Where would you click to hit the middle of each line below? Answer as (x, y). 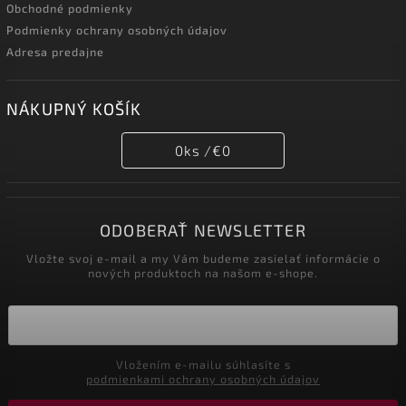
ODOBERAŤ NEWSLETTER (203, 230)
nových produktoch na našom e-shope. (203, 273)
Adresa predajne (55, 51)
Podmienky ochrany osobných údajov (117, 29)
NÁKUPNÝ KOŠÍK (74, 108)
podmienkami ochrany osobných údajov (203, 379)
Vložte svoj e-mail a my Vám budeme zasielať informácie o (203, 259)
